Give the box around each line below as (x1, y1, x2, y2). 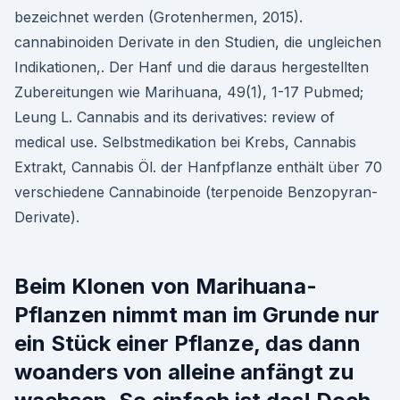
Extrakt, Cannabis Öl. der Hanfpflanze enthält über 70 (14, 158, 382, 176)
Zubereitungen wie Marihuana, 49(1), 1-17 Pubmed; (14, 83, 363, 101)
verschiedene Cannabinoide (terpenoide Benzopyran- (14, 183, 378, 201)
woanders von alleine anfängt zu (14, 359, 354, 385)
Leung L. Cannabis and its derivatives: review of (14, 108, 335, 126)
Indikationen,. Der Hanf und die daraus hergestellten (14, 58, 369, 76)
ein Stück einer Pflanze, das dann (14, 330, 361, 356)
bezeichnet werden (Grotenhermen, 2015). (14, 8, 303, 26)
